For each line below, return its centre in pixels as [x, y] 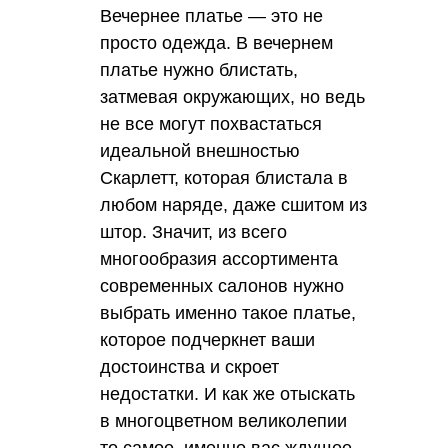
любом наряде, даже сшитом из [233, 204]
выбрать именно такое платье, [228, 312]
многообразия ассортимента [219, 258]
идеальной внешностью [200, 150]
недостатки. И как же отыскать [227, 393]
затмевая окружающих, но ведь [232, 96]
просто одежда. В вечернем [216, 42]
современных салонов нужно [222, 285]
